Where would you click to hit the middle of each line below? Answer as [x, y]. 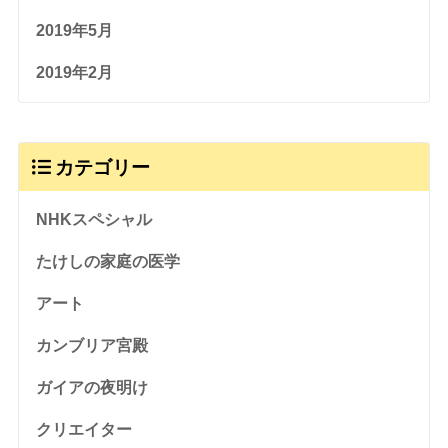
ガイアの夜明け [91, 387]
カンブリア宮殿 [91, 345]
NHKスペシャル [93, 219]
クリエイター [83, 429]
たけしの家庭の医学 [107, 261]
